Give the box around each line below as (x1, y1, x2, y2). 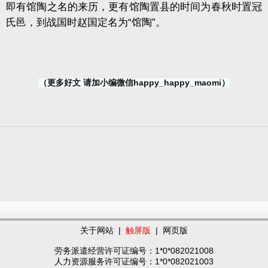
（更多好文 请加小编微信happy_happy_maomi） (38, 77, 230, 87)
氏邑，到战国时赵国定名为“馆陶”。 (6, 16, 166, 28)
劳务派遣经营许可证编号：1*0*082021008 (54, 245, 214, 255)
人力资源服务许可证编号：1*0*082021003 (54, 256, 214, 266)
